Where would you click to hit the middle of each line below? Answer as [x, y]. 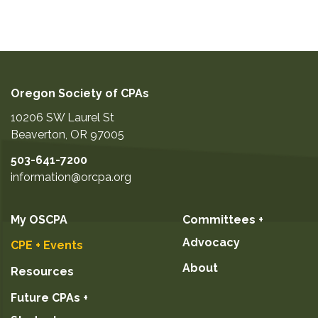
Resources [42, 272]
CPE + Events [47, 246]
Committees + [223, 219]
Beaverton [38, 135]
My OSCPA [39, 219]
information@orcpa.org [71, 177]
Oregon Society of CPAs [80, 94]
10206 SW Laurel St [62, 118]
